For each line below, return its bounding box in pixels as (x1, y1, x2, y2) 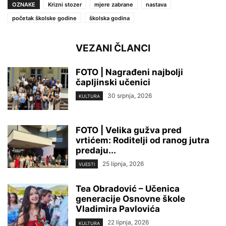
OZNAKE (12, 1, 35, 9)
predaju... (76, 145, 116, 156)
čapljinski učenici (76, 77, 150, 88)
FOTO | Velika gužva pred (76, 125, 182, 136)
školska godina (89, 15, 130, 22)
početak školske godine (12, 15, 77, 22)
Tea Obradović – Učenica (76, 184, 180, 194)
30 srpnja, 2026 (107, 92, 152, 100)
